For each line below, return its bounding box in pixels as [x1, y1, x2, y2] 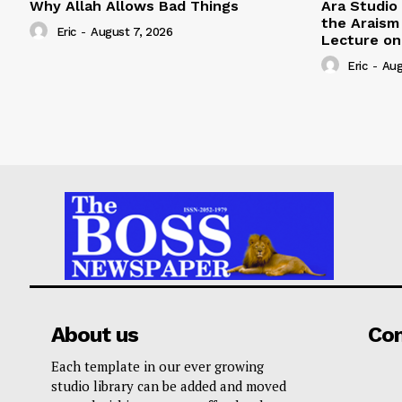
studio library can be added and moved [51, 376, 286, 395]
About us [51, 321, 138, 347]
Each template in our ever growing [51, 356, 264, 375]
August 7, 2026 [91, 25, 172, 39]
